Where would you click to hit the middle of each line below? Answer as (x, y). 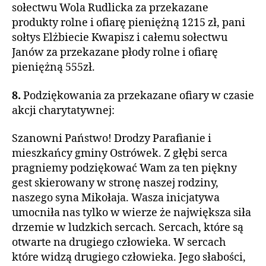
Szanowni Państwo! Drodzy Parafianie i (112, 139)
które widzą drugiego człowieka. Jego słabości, (129, 257)
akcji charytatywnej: (63, 110)
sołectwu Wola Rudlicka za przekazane (110, 8)
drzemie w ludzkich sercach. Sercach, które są (128, 228)
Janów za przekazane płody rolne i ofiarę (115, 53)
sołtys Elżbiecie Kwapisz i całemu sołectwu (120, 38)
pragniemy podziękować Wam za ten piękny (124, 168)
